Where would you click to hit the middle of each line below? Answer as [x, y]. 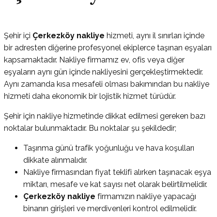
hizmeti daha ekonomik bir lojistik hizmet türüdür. [90, 96]
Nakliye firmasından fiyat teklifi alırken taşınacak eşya [117, 172]
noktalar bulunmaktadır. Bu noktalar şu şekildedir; [90, 128]
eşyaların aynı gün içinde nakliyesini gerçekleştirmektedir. [103, 72]
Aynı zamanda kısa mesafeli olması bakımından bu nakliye [107, 84]
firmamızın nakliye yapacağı [146, 196]
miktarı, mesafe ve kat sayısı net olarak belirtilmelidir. [115, 184]
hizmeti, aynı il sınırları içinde [155, 35]
